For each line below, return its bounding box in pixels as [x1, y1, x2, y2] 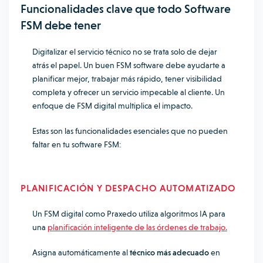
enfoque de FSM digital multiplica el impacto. [32, 101, 193, 110]
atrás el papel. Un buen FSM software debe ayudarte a [32, 60, 225, 70]
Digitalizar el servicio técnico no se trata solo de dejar [32, 47, 217, 56]
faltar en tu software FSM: [32, 140, 121, 149]
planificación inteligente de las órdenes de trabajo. [48, 222, 227, 232]
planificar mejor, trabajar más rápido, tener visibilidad [32, 74, 222, 83]
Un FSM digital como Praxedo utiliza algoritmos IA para [32, 209, 225, 218]
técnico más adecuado [130, 248, 209, 257]
